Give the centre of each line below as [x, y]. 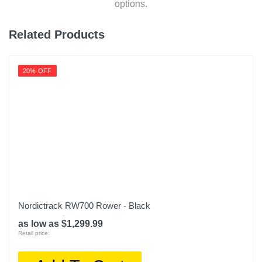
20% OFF [37, 71]
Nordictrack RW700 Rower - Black [84, 206]
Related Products [57, 35]
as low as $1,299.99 [61, 224]
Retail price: [34, 233]
